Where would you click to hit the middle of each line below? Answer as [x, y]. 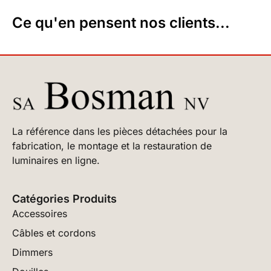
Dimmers [32, 252]
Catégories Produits [64, 198]
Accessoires [40, 213]
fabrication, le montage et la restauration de [112, 145]
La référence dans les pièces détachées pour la [120, 131]
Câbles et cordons [54, 233]
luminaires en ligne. [56, 160]
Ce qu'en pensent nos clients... [121, 22]
